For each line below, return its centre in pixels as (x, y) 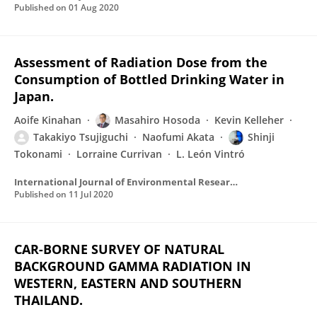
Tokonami (38, 154)
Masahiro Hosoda (157, 120)
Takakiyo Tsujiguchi (81, 137)
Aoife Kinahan (48, 120)
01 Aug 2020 (94, 7)
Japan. (34, 96)
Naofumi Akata (178, 137)
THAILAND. (48, 300)
